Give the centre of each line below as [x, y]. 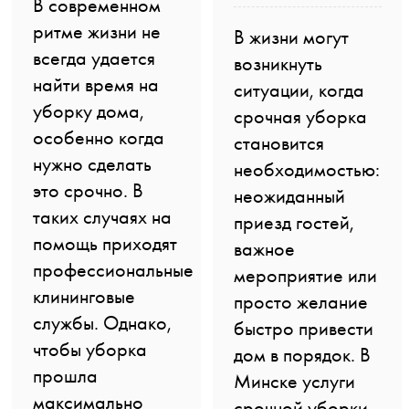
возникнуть [278, 63]
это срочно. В [88, 190]
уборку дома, [88, 110]
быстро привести [303, 328]
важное [264, 248]
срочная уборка [300, 116]
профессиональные [113, 269]
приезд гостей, [294, 222]
